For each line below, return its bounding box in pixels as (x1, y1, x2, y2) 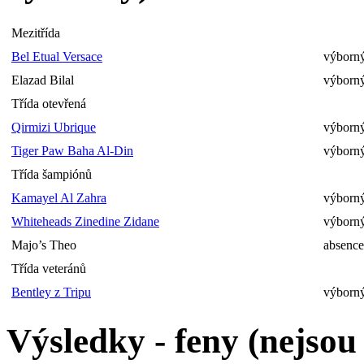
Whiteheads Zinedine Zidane (11, 214, 159, 228)
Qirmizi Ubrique (11, 119, 96, 134)
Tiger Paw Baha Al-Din (11, 143, 133, 158)
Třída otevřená (11, 96, 86, 110)
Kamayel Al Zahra (11, 190, 106, 205)
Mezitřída (11, 25, 60, 40)
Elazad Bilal (11, 72, 74, 87)
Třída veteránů (11, 261, 86, 275)
